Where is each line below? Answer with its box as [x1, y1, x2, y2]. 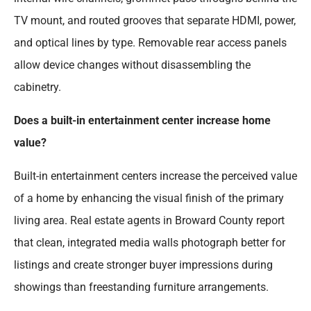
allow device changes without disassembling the [14, 58, 251, 72]
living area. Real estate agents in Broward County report [14, 214, 285, 228]
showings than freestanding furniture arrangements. [14, 280, 269, 294]
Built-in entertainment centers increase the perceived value [14, 169, 297, 183]
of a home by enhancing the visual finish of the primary [14, 192, 284, 205]
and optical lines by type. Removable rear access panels [14, 36, 287, 50]
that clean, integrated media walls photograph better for [14, 236, 285, 250]
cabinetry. [14, 81, 61, 94]
